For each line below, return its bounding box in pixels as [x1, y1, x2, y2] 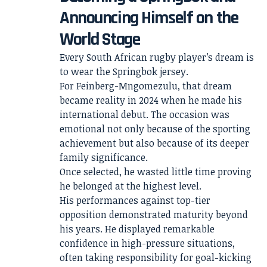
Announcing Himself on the [60, 7, 238, 29]
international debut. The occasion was [60, 108, 229, 121]
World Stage [60, 28, 140, 51]
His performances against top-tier [60, 194, 210, 207]
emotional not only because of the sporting [60, 122, 250, 135]
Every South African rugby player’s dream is [60, 51, 254, 64]
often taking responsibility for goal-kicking [60, 251, 252, 264]
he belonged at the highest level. [60, 179, 201, 193]
